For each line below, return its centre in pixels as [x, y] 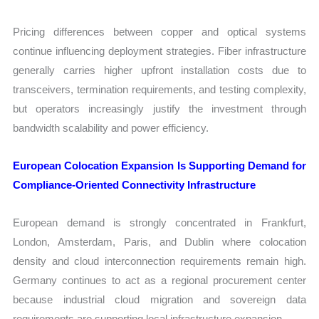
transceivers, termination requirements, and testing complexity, [159, 89]
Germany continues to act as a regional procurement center [159, 281]
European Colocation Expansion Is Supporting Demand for [159, 165]
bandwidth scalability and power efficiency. [111, 127]
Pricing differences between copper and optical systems [159, 31]
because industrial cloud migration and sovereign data [159, 300]
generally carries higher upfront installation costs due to [159, 70]
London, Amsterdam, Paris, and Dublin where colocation [159, 242]
